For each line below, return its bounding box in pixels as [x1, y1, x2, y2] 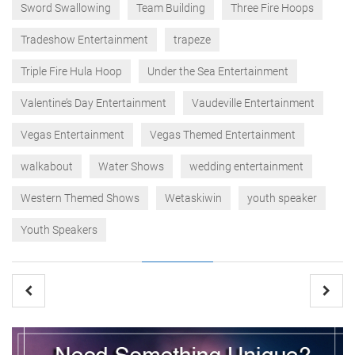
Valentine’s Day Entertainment [21, 97, 166, 109]
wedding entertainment [189, 160, 303, 173]
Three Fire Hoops [231, 2, 314, 14]
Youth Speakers [21, 223, 97, 236]
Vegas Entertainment [21, 128, 124, 141]
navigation [11, 293, 97, 315]
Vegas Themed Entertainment [150, 128, 296, 141]
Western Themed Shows [21, 192, 139, 204]
